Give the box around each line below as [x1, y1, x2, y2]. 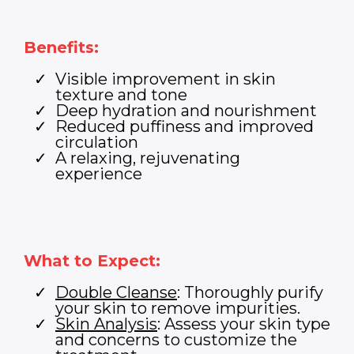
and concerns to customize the [55, 330, 297, 349]
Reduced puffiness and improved [55, 117, 314, 136]
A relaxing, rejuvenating [55, 149, 240, 168]
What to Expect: [24, 251, 160, 270]
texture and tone [55, 85, 187, 104]
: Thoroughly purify [177, 283, 323, 302]
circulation [55, 133, 138, 152]
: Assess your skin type [157, 314, 330, 333]
